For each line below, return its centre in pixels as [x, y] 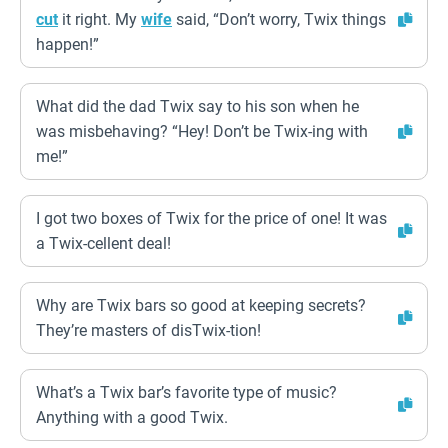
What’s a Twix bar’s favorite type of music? [186, 392]
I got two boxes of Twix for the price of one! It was [211, 218]
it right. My [99, 19]
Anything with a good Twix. [132, 417]
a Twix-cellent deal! [103, 243]
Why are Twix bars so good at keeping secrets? [201, 305]
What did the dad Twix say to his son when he [197, 106]
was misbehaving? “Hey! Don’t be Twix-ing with [202, 131]
